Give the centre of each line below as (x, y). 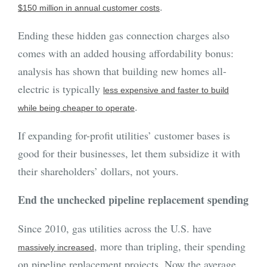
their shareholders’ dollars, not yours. (98, 171)
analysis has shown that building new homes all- (122, 71)
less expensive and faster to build (166, 90)
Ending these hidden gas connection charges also (124, 35)
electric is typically (60, 89)
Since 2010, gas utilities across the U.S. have (115, 229)
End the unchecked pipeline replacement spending (133, 200)
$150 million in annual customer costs (89, 8)
